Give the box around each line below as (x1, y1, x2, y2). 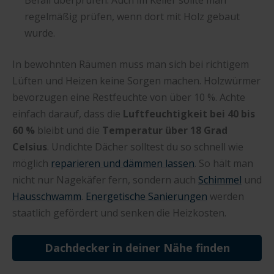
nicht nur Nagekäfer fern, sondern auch (12, 172, 198, 187)
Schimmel (198, 172, 242, 187)
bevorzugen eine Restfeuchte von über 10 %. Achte (12, 90, 245, 104)
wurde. (24, 26, 55, 40)
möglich (12, 156, 51, 170)
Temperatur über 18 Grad (102, 123, 228, 137)
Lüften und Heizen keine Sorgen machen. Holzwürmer (12, 73, 261, 87)
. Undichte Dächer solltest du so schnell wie (47, 139, 243, 154)
